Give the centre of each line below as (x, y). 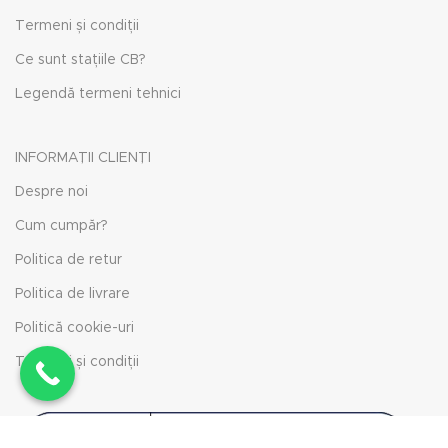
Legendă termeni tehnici (98, 94)
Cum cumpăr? (61, 226)
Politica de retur (68, 260)
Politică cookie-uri (74, 328)
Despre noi (51, 192)
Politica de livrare (72, 294)
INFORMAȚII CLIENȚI (83, 158)
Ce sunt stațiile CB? (80, 60)
